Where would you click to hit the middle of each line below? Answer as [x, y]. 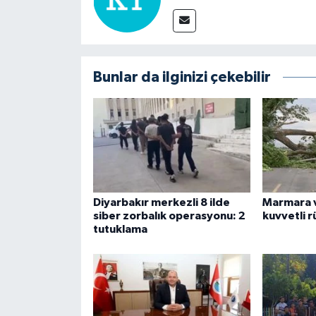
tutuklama [120, 229]
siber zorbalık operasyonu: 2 [169, 215]
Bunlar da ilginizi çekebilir [182, 78]
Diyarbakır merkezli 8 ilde [161, 202]
